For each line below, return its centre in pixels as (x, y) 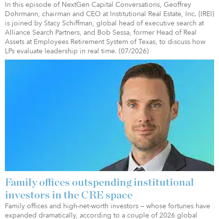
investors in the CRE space (69, 195)
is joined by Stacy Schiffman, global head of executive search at (104, 23)
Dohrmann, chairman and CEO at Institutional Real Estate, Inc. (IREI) (109, 14)
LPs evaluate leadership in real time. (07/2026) (77, 51)
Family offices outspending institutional (99, 182)
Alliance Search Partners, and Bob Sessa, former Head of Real (101, 32)
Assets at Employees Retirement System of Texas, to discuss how (105, 42)
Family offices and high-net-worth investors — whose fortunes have (108, 206)
